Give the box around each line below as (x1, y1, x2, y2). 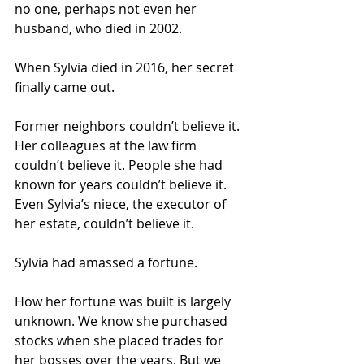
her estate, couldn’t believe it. (15, 214, 194, 232)
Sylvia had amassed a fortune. (15, 253, 197, 271)
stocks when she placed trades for (15, 331, 227, 349)
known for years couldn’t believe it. (15, 175, 230, 193)
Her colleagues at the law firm (15, 136, 200, 154)
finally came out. (15, 78, 115, 96)
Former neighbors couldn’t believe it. (15, 117, 243, 135)
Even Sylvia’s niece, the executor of (15, 195, 229, 213)
